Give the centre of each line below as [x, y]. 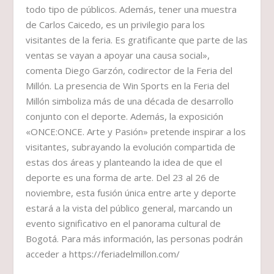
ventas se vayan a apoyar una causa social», [118, 55]
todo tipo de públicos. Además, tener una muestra [131, 9]
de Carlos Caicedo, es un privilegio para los [116, 25]
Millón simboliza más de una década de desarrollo [130, 101]
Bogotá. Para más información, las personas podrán [135, 239]
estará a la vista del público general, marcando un [129, 208]
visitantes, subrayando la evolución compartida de [131, 147]
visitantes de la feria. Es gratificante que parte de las [137, 40]
